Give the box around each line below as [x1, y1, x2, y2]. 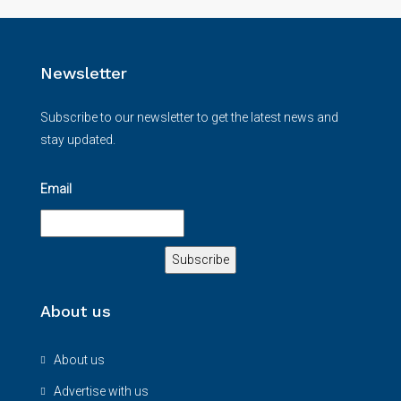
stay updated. [40, 132, 115, 147]
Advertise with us [54, 383, 149, 398]
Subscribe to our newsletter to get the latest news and [40, 109, 338, 124]
